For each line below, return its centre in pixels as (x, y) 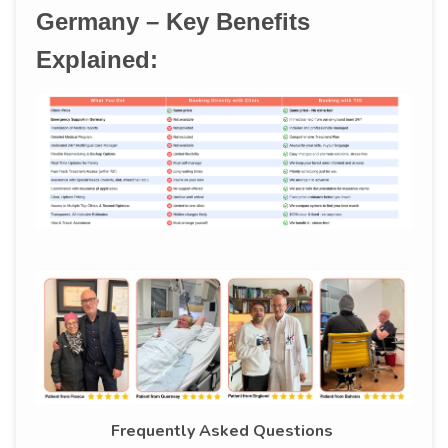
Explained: (97, 60)
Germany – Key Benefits (173, 22)
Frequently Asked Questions (224, 430)
